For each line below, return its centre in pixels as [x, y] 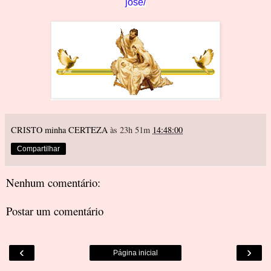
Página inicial [135, 253]
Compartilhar [38, 149]
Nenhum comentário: [53, 183]
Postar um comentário [55, 211]
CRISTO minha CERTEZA [59, 130]
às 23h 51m [131, 130]
